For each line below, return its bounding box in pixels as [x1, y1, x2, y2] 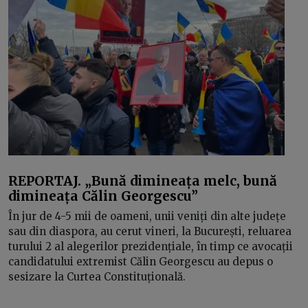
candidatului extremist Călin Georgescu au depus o [8, 255, 273, 268]
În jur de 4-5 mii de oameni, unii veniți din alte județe [8, 210, 286, 223]
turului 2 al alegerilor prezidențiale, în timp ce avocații [8, 240, 293, 253]
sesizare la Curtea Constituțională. [8, 270, 186, 283]
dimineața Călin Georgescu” [8, 187, 198, 204]
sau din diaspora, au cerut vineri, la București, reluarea [8, 225, 291, 238]
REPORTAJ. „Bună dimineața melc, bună [8, 172, 277, 189]
